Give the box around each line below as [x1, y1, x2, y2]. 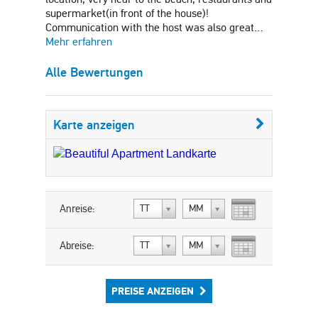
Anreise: [60, 202, 95, 215]
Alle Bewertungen [45, 64, 143, 81]
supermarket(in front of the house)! [45, 6, 209, 21]
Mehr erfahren [45, 35, 112, 49]
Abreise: [60, 238, 94, 252]
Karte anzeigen [53, 116, 135, 133]
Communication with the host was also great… [45, 21, 263, 35]
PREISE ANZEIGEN [111, 285, 194, 298]
